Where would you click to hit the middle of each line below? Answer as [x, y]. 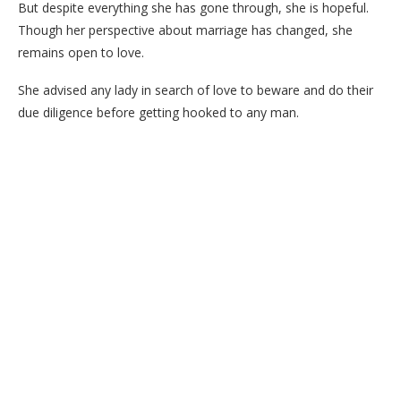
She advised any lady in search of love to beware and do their [196, 90]
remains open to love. [81, 52]
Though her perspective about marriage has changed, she [185, 30]
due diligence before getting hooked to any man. [158, 112]
